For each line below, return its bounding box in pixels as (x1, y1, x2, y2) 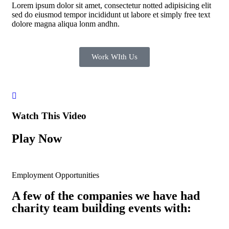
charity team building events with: (12, 201, 191, 215)
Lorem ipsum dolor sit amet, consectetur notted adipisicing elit (12, 1, 211, 10)
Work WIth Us (91, 53, 138, 61)
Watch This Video (12, 110, 86, 122)
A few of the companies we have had (12, 189, 200, 202)
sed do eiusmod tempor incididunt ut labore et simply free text (12, 10, 210, 19)
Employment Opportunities (12, 170, 99, 179)
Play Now (12, 132, 62, 146)
